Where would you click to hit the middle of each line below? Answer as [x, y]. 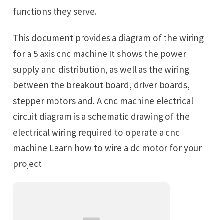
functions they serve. [55, 11]
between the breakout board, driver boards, [101, 85]
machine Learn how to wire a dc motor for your [108, 148]
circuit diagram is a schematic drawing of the [101, 117]
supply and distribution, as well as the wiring [101, 69]
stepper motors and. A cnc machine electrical [103, 101]
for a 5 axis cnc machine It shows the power [100, 54]
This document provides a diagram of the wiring [16, 38]
